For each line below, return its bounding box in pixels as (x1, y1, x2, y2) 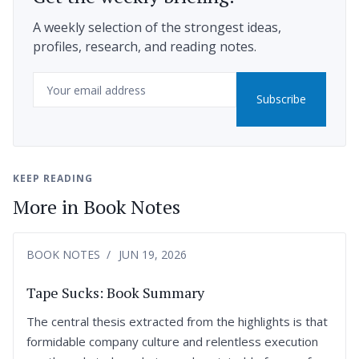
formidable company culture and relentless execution (26, 333, 318, 350)
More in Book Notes (13, 194, 180, 220)
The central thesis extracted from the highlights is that (26, 313, 328, 330)
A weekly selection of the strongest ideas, (33, 18, 281, 37)
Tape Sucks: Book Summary (26, 283, 204, 303)
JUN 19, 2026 (119, 247, 187, 263)
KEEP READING (13, 171, 93, 186)
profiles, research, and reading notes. (33, 38, 256, 56)
